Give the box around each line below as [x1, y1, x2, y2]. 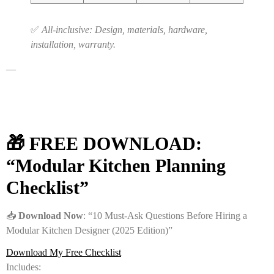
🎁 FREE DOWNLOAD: [6, 133, 202, 154]
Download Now [18, 210, 83, 221]
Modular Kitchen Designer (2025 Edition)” [6, 224, 172, 235]
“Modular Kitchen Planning [6, 155, 226, 176]
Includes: [6, 261, 41, 272]
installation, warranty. [31, 39, 116, 50]
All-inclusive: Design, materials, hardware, [42, 24, 207, 35]
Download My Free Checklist [6, 246, 121, 257]
